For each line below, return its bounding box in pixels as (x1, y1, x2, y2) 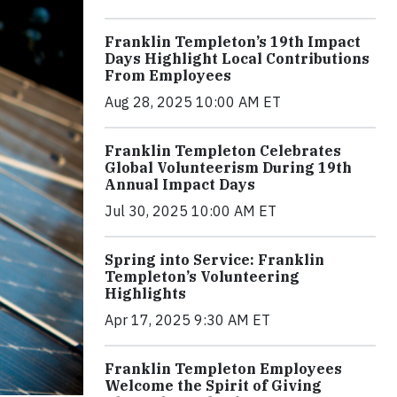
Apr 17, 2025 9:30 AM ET (105, 310, 270, 329)
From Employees (105, 66, 231, 84)
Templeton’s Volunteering (105, 267, 300, 285)
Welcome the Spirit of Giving (105, 376, 322, 394)
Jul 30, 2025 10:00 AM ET (105, 201, 276, 220)
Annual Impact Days (105, 175, 255, 193)
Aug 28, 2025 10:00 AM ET (105, 92, 281, 111)
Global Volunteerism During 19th (105, 158, 352, 176)
